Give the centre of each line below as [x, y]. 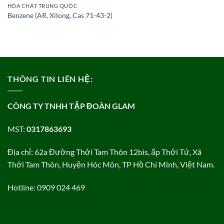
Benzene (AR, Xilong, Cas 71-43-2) [60, 15]
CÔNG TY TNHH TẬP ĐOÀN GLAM [71, 106]
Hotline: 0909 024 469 [46, 187]
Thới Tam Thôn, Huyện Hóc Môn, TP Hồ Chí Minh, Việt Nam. [111, 164]
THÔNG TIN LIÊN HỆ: [50, 78]
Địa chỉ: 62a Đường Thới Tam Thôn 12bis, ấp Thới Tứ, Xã [104, 151]
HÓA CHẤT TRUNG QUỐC [42, 5]
